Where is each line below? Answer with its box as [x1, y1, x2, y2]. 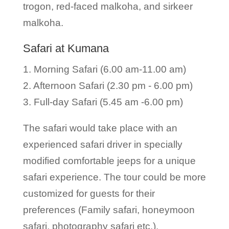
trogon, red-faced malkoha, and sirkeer [22, 1, 193, 12]
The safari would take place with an [22, 123, 177, 133]
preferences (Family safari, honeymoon [22, 204, 195, 215]
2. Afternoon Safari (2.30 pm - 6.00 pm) [22, 80, 193, 91]
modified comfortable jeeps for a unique [22, 155, 196, 166]
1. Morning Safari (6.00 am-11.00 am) [22, 64, 186, 75]
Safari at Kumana [22, 42, 109, 55]
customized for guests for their [22, 188, 155, 199]
